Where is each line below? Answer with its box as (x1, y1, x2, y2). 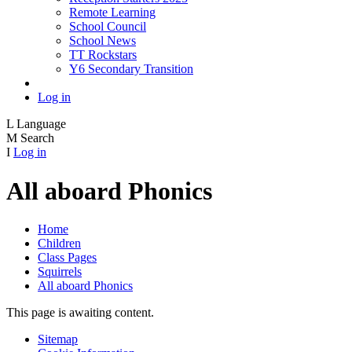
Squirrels (38, 265, 82, 279)
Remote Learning (69, 5, 156, 20)
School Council (69, 20, 146, 34)
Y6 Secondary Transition (69, 62, 193, 76)
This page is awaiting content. (6, 306, 154, 320)
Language (16, 117, 66, 131)
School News (69, 34, 136, 48)
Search (20, 131, 54, 145)
